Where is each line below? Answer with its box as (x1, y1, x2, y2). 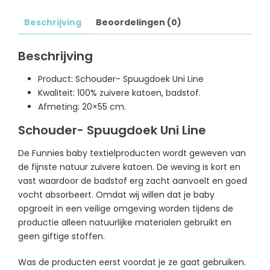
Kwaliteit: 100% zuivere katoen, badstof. (37, 86, 201, 99)
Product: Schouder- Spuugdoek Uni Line (37, 72, 204, 85)
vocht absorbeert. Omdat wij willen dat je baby (18, 188, 215, 201)
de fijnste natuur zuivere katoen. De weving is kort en (18, 160, 240, 173)
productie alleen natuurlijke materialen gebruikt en (18, 216, 231, 228)
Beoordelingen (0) (96, 16, 181, 28)
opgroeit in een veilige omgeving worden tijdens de (18, 202, 233, 215)
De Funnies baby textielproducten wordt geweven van (18, 146, 246, 159)
